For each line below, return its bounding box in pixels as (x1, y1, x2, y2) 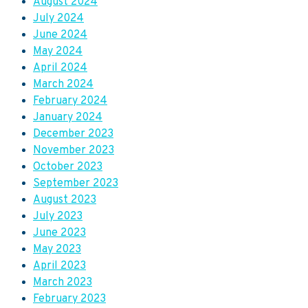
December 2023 (33, 127, 113, 142)
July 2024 (33, 12, 84, 26)
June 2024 (33, 28, 87, 43)
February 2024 (33, 94, 107, 109)
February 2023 (33, 292, 106, 307)
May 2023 (33, 243, 81, 257)
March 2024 (33, 78, 93, 92)
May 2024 (33, 45, 82, 59)
